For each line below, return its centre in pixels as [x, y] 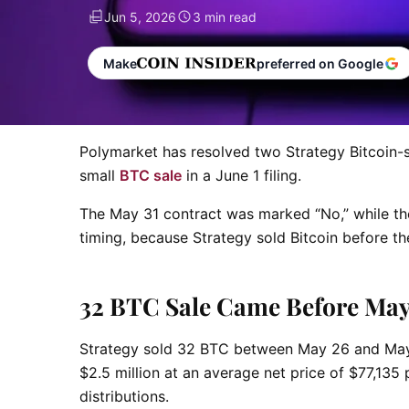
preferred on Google [320, 63]
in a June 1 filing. [241, 175]
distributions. [124, 397]
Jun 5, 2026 [140, 16]
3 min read [225, 16]
